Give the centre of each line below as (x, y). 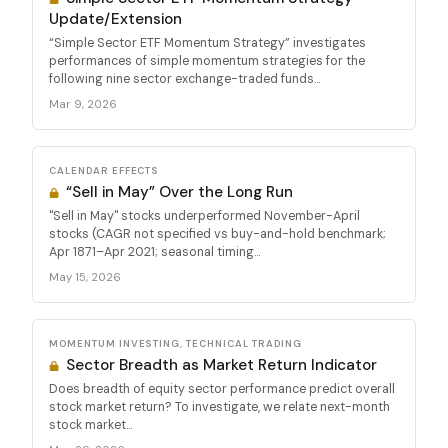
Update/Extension (115, 18)
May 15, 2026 (85, 276)
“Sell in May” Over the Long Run (178, 191)
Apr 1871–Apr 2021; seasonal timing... (154, 251)
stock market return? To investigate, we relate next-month (219, 406)
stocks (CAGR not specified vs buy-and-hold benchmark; (217, 233)
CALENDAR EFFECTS (104, 170)
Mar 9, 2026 (83, 103)
